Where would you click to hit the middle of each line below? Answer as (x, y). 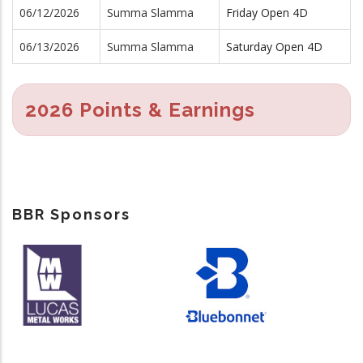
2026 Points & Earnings (140, 109)
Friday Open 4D (267, 12)
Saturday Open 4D (274, 46)
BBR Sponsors (71, 214)
